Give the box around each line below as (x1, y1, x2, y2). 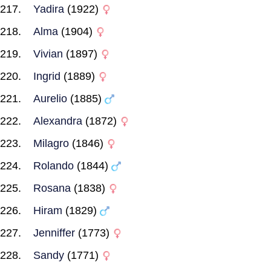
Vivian (33, 48, 63, 60)
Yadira (33, 3, 64, 15)
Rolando (33, 160, 74, 172)
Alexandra (33, 115, 82, 127)
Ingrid (33, 70, 60, 82)
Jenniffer (33, 227, 75, 239)
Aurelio (33, 93, 67, 105)
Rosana (33, 182, 71, 194)
